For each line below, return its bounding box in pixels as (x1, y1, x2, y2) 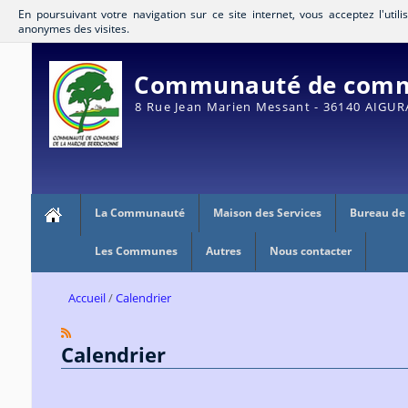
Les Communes (94, 242, 178, 259)
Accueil (67, 290, 106, 307)
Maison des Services (212, 204, 321, 220)
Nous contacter (269, 242, 352, 259)
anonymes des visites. (18, 21, 129, 36)
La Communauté (94, 204, 185, 220)
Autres (205, 242, 241, 259)
